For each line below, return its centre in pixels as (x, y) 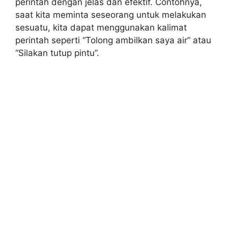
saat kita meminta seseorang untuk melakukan (111, 15)
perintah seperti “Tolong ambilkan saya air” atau (113, 40)
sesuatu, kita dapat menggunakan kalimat (101, 27)
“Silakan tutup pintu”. (57, 53)
